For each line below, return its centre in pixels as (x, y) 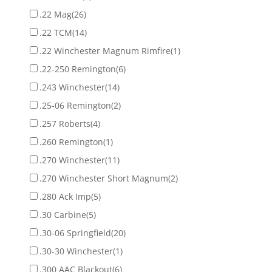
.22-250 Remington (77, 69)
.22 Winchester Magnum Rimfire (105, 50)
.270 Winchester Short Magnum (104, 178)
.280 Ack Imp (65, 196)
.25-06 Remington (75, 105)
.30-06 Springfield (75, 233)
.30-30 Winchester (76, 251)
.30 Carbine (63, 214)
